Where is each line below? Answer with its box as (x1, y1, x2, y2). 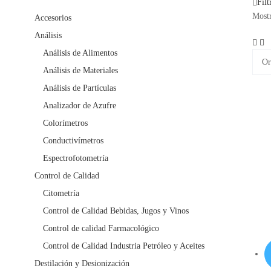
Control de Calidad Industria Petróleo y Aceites (43, 241, 204, 251)
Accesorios (34, 13, 71, 23)
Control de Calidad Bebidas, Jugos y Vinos (43, 206, 189, 216)
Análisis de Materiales (43, 66, 118, 76)
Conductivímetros (43, 136, 103, 146)
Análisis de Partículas (43, 83, 116, 93)
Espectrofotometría (43, 154, 108, 163)
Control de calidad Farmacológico (43, 224, 159, 233)
